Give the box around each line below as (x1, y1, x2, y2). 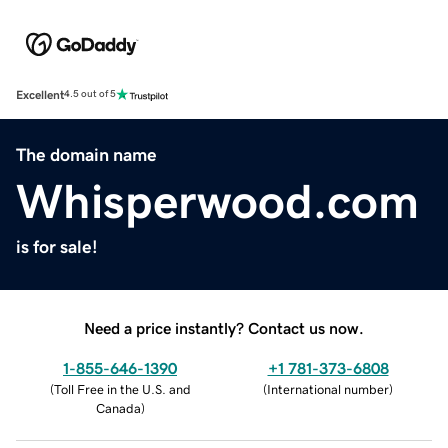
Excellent (16, 88, 64, 101)
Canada (95, 401, 141, 415)
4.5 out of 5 (64, 89, 116, 100)
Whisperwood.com (16, 176, 419, 225)
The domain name (16, 145, 157, 164)
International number (267, 382, 389, 396)
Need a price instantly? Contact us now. (84, 319, 364, 336)
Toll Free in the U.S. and (53, 382, 191, 396)
